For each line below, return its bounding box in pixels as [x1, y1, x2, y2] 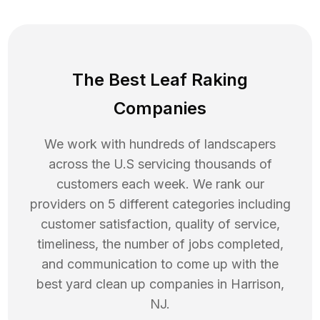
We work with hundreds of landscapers [44, 136, 276, 152]
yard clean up [65, 276, 146, 292]
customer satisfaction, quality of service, [40, 216, 280, 232]
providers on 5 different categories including [29, 196, 291, 212]
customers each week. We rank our [56, 176, 264, 192]
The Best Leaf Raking [72, 69, 248, 91]
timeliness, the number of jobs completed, [36, 236, 284, 252]
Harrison [230, 276, 281, 292]
